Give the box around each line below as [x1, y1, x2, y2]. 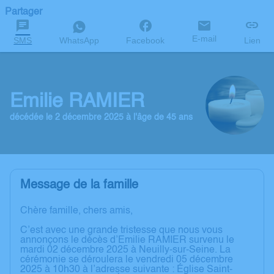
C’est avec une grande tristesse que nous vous [20, 226, 223, 236]
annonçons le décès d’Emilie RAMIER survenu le [20, 235, 234, 246]
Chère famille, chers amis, [20, 206, 133, 217]
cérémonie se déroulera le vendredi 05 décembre [20, 255, 233, 265]
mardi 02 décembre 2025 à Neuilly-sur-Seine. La [20, 245, 231, 256]
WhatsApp [59, 35, 99, 45]
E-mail [192, 34, 217, 43]
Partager [5, 7, 42, 17]
